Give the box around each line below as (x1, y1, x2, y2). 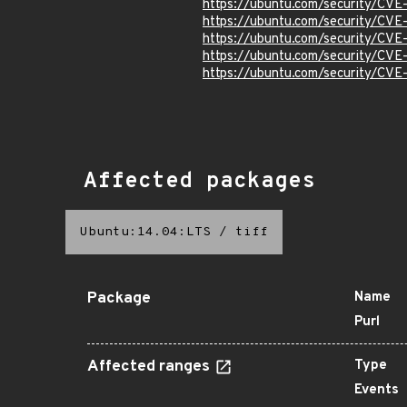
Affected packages (84, 168, 315, 195)
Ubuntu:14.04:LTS (80, 224, 211, 240)
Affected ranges (87, 357, 213, 377)
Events (354, 382, 399, 399)
